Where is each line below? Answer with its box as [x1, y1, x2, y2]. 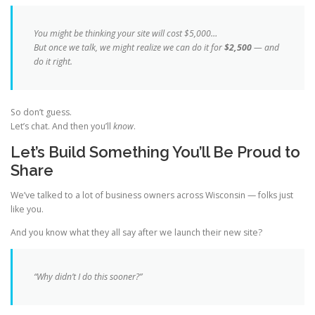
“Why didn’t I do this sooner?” [34, 271, 142, 283]
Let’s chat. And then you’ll [11, 120, 113, 132]
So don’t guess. [11, 105, 72, 118]
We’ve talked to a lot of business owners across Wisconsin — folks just [11, 188, 293, 201]
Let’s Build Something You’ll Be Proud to [11, 142, 300, 161]
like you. [11, 202, 44, 215]
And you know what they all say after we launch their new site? [11, 226, 262, 239]
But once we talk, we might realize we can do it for [34, 41, 224, 54]
